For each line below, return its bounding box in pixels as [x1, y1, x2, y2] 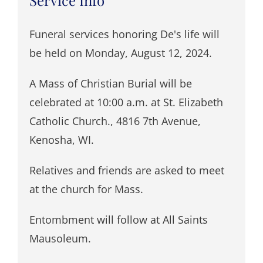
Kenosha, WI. [29, 132, 94, 147]
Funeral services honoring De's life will [29, 26, 220, 41]
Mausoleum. [29, 231, 91, 245]
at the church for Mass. [29, 181, 143, 196]
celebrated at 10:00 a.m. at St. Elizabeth [29, 95, 223, 109]
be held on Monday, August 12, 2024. [29, 45, 212, 60]
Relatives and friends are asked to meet [29, 163, 224, 177]
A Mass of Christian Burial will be [29, 76, 192, 90]
